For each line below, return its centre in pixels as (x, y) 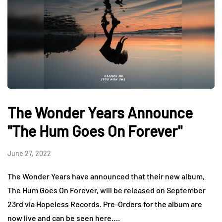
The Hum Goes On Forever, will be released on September (107, 190)
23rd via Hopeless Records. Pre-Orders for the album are (105, 204)
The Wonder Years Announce (100, 112)
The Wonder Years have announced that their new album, (106, 176)
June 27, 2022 (29, 153)
